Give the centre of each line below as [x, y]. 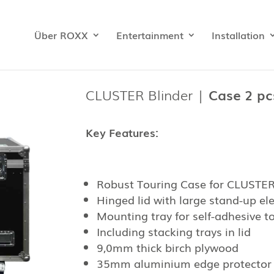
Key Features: [122, 132]
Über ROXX [61, 35]
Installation [238, 35]
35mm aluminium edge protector [184, 263]
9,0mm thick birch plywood [168, 247]
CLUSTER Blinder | [147, 94]
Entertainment [150, 35]
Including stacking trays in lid [174, 231]
